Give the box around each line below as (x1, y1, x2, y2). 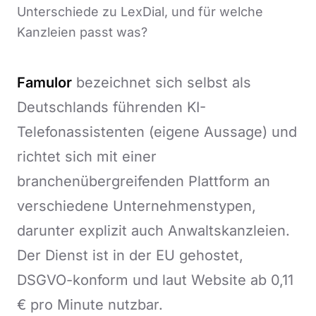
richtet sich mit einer (17, 148, 157, 165)
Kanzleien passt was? (17, 25, 147, 39)
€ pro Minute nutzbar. (17, 296, 163, 313)
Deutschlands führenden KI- (17, 99, 206, 116)
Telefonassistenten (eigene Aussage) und (17, 123, 297, 140)
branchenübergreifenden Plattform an (17, 173, 270, 190)
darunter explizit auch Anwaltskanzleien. (17, 222, 290, 239)
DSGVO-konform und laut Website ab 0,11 (17, 272, 293, 288)
